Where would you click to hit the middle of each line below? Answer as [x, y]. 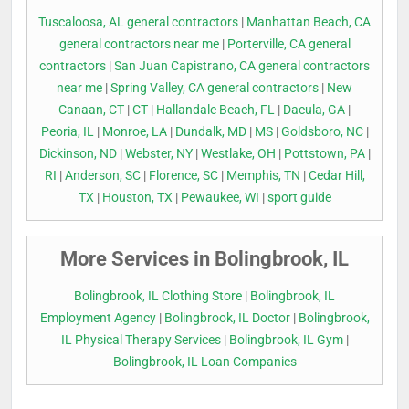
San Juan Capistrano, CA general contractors [242, 66]
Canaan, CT [91, 110]
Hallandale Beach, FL [215, 110]
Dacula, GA [314, 110]
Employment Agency [98, 318]
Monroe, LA [134, 131]
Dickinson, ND [78, 153]
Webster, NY [158, 153]
